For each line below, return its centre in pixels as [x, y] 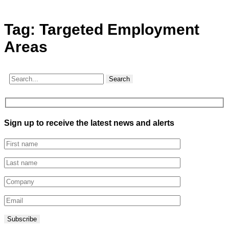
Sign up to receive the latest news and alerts [89, 123]
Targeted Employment [119, 29]
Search [119, 79]
